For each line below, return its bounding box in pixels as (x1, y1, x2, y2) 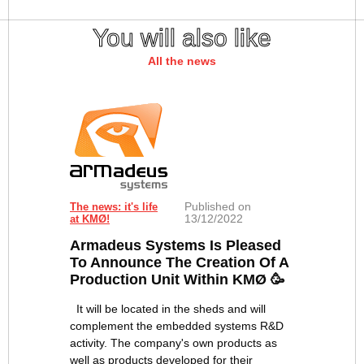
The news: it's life (70, 201, 158, 214)
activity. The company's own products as (70, 336, 277, 350)
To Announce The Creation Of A (70, 254, 288, 271)
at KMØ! (70, 213, 110, 226)
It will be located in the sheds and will (70, 302, 266, 316)
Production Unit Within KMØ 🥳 (70, 271, 285, 288)
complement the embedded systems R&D (70, 319, 284, 333)
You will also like (93, 24, 271, 52)
